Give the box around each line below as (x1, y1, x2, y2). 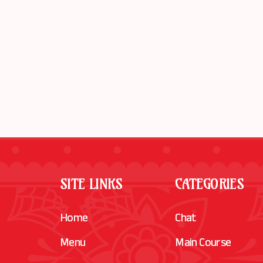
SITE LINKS (60, 175, 122, 193)
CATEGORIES (175, 175, 244, 193)
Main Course (175, 234, 231, 253)
